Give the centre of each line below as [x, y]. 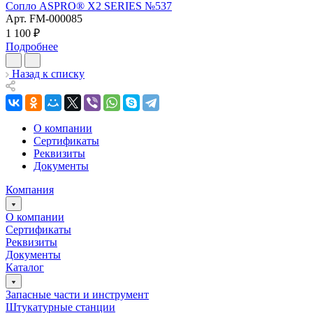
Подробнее [32, 46]
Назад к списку [48, 73]
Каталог [25, 267]
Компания [30, 189]
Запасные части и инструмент [77, 294]
